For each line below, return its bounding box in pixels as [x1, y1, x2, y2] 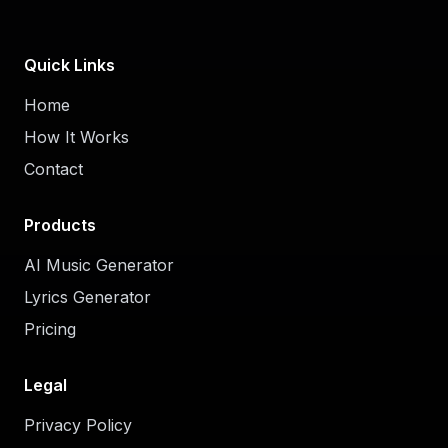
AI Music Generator [24, 255, 174, 275]
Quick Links [24, 55, 115, 75]
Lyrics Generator [24, 287, 151, 307]
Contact [24, 159, 83, 179]
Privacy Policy [24, 415, 132, 435]
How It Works [24, 127, 129, 147]
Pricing [24, 319, 76, 339]
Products [24, 215, 96, 235]
